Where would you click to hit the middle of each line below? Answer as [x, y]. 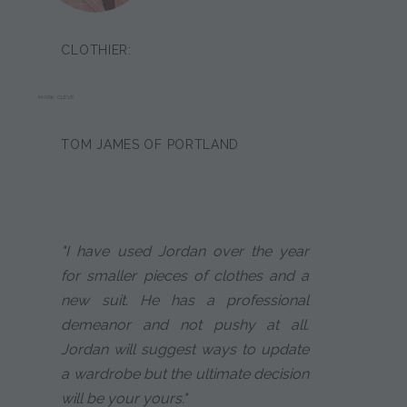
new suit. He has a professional [185, 301]
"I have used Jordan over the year [185, 252]
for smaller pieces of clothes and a [185, 276]
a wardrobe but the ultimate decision [185, 374]
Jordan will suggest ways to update [185, 350]
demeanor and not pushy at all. [185, 325]
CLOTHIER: [96, 50]
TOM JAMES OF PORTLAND [150, 145]
